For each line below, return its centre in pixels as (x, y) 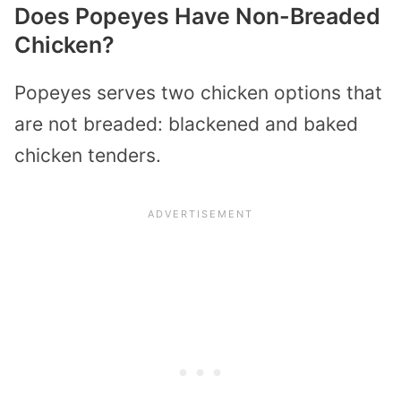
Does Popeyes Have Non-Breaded (197, 17)
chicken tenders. (88, 156)
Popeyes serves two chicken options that (198, 93)
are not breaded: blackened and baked (186, 124)
